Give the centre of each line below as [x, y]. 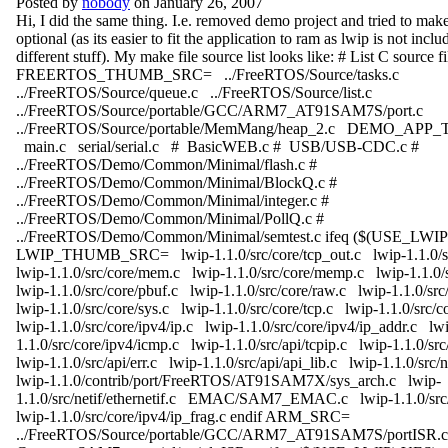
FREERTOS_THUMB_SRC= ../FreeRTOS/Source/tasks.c [211, 75]
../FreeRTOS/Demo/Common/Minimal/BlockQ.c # [178, 183]
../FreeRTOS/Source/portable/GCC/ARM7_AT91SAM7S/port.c [223, 111]
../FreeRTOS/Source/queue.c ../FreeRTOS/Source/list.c [198, 93]
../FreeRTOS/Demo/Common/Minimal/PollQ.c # [172, 219]
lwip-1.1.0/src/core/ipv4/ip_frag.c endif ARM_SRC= [187, 417]
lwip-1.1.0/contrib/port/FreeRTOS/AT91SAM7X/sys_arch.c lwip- [228, 381]
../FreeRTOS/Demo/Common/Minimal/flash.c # [168, 165]
